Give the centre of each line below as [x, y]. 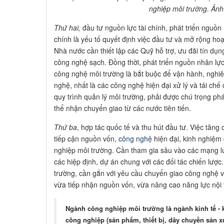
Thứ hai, [67, 28]
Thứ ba [65, 127]
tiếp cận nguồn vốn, [86, 139]
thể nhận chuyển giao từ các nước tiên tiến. [122, 108]
